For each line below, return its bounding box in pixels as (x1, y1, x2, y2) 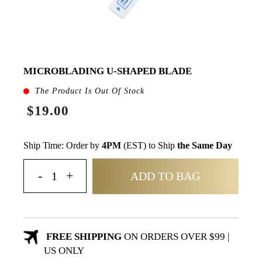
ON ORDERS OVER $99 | (121, 230, 229, 242)
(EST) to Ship (121, 140, 177, 150)
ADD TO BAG (130, 169, 201, 182)
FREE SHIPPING (43, 230, 122, 242)
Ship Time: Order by (23, 140, 102, 150)
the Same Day (177, 140, 232, 150)
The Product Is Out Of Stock (35, 86, 144, 95)
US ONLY (43, 244, 84, 256)
